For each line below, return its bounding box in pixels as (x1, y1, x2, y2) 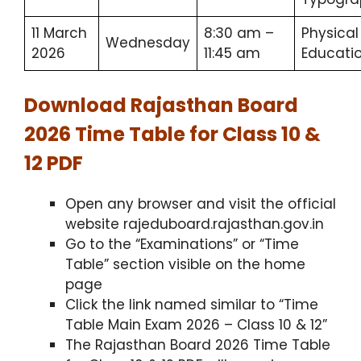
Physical (301, 23, 359, 43)
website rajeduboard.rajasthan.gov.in (65, 214, 324, 234)
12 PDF (24, 150, 83, 177)
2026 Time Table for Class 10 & (24, 121, 321, 148)
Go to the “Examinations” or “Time (65, 234, 299, 255)
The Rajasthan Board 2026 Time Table (65, 335, 330, 355)
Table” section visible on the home (65, 255, 305, 275)
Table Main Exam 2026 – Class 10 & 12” (65, 315, 327, 335)
